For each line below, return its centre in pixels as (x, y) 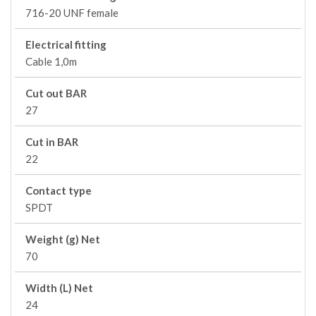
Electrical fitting (66, 44)
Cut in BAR (52, 142)
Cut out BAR (56, 93)
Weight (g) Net (63, 239)
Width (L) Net (59, 288)
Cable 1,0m (51, 61)
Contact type (59, 190)
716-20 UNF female (72, 13)
